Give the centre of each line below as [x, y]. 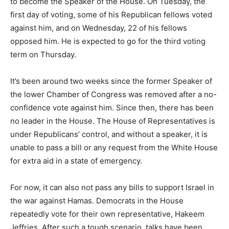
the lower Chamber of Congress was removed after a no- [113, 94]
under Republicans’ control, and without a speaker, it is [109, 134]
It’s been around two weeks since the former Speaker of [111, 81]
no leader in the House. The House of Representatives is [113, 121]
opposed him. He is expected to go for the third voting [108, 41]
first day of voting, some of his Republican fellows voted [111, 14]
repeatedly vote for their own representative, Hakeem [107, 214]
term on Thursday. [43, 54]
